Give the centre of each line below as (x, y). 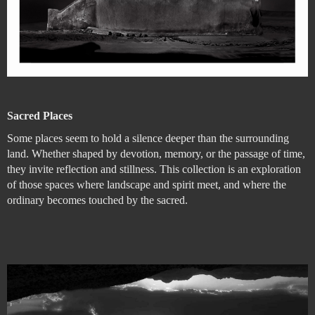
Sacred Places (40, 116)
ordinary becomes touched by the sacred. (97, 200)
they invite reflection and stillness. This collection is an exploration (154, 169)
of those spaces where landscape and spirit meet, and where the (147, 185)
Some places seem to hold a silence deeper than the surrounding (148, 139)
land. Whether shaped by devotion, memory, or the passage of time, (156, 154)
